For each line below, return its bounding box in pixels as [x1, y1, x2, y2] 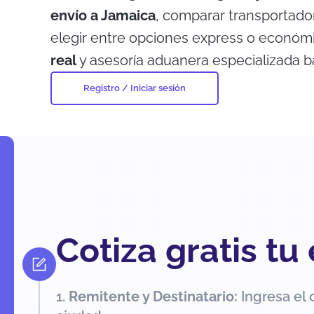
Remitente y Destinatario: [69, 288, 238, 305]
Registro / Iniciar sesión [83, 83, 186, 93]
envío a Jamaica [50, 6, 156, 24]
